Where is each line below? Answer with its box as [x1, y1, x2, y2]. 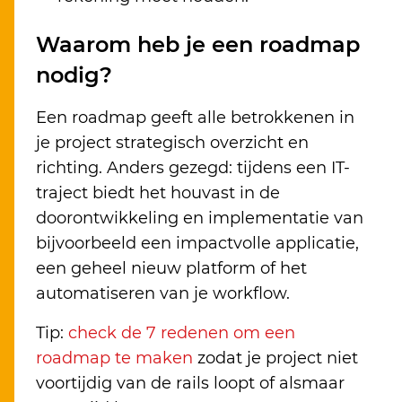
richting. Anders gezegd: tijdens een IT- [36, 158, 350, 179]
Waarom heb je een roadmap [36, 31, 360, 58]
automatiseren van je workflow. [36, 284, 290, 304]
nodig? [36, 62, 112, 89]
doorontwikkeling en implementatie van [36, 208, 363, 229]
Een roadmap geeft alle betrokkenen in [36, 108, 354, 128]
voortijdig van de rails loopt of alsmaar [36, 373, 345, 394]
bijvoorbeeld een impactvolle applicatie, [36, 233, 359, 254]
